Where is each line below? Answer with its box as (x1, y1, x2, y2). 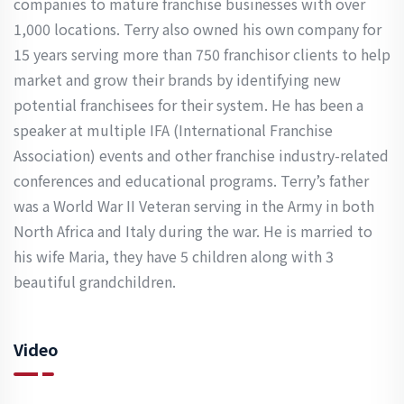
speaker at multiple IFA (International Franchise (14, 119, 333, 141)
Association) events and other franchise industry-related (14, 144, 389, 166)
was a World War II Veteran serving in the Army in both (14, 195, 374, 216)
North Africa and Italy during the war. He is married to (14, 220, 372, 242)
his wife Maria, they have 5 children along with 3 (14, 245, 334, 267)
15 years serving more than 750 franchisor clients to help (14, 43, 390, 65)
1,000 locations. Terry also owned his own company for (14, 18, 381, 40)
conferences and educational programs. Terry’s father (14, 170, 369, 191)
